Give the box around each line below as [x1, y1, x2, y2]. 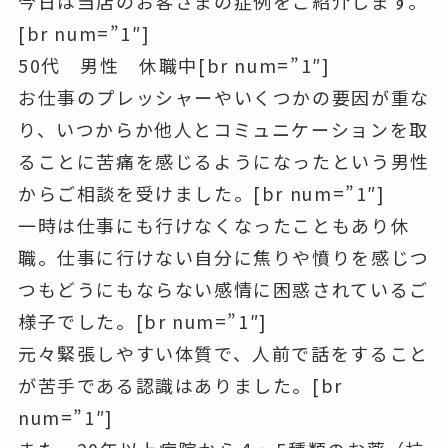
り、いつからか [17, 116, 155, 143]
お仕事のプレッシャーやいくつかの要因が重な [17, 84, 430, 111]
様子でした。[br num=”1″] [17, 308, 268, 335]
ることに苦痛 [17, 148, 136, 175]
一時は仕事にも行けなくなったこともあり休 [17, 212, 411, 239]
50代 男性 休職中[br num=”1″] [17, 52, 331, 79]
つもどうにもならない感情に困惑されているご [17, 276, 429, 303]
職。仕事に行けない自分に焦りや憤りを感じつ [17, 244, 430, 271]
